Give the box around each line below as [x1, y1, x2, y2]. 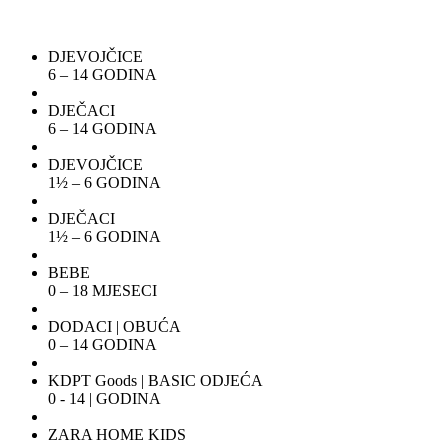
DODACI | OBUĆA [48, 318, 181, 335]
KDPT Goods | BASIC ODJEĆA [48, 372, 263, 389]
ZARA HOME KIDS [48, 426, 186, 443]
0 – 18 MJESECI [48, 282, 157, 299]
